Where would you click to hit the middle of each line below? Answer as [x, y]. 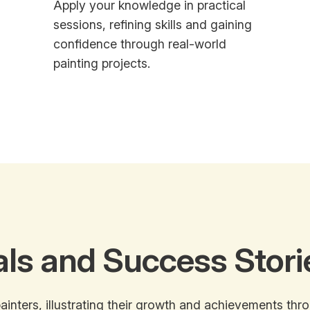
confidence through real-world [140, 44]
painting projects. [102, 64]
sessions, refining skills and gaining [153, 25]
